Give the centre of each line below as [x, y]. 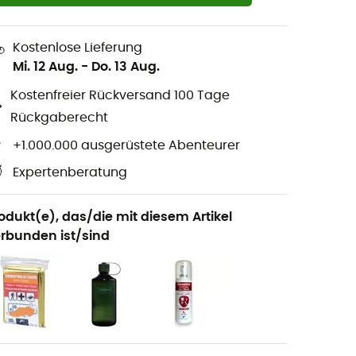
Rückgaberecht [59, 118]
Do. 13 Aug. [126, 66]
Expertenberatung [70, 173]
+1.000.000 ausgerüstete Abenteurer [126, 145]
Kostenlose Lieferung [77, 47]
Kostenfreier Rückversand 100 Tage [120, 96]
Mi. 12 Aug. [45, 66]
